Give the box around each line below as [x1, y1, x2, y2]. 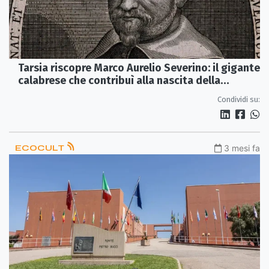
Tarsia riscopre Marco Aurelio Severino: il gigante [18, 61, 260, 74]
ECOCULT [15, 142, 66, 153]
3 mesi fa [224, 142, 260, 153]
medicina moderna [18, 86, 110, 100]
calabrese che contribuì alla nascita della [18, 73, 220, 87]
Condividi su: [217, 94, 260, 104]
